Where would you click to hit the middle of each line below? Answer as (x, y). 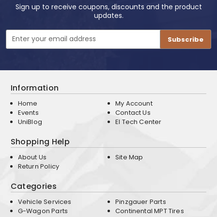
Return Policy (39, 166)
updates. (108, 16)
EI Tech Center (139, 122)
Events (28, 112)
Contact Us (133, 112)
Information (35, 88)
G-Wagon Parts (43, 211)
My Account (134, 103)
